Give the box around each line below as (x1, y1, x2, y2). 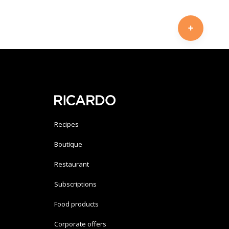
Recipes (54, 119, 79, 129)
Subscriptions (54, 179, 97, 189)
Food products (54, 199, 99, 209)
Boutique (54, 139, 82, 149)
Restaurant (54, 159, 89, 169)
